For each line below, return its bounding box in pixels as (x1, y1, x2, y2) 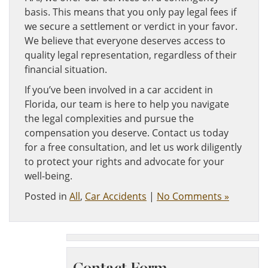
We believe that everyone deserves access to (25, 34, 226, 47)
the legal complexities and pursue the (25, 112, 194, 125)
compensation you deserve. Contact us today (25, 126, 229, 139)
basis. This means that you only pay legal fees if (25, 5, 236, 19)
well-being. (25, 169, 72, 182)
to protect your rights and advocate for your (25, 155, 224, 168)
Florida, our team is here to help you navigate (25, 98, 229, 111)
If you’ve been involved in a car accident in (25, 83, 213, 96)
